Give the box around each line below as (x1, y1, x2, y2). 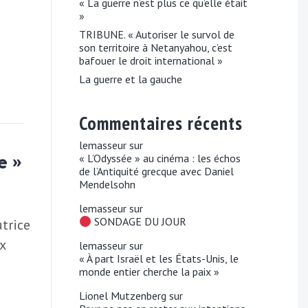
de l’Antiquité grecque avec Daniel (79, 164, 234, 179)
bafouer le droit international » (79, 54, 223, 68)
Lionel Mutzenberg (79, 289, 167, 303)
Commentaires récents (79, 111, 243, 136)
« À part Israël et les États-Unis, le (79, 252, 239, 266)
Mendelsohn (79, 177, 136, 192)
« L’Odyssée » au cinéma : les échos (79, 151, 241, 166)
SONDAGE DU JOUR (91, 214, 187, 229)
